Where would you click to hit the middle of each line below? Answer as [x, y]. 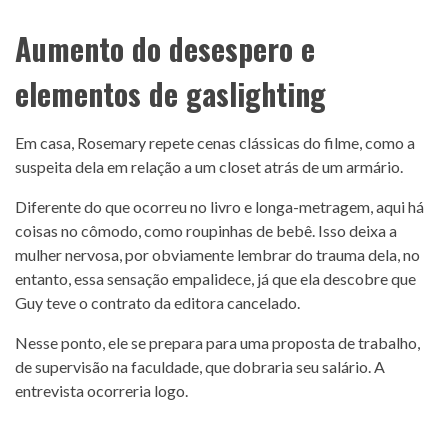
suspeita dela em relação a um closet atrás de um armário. [209, 166]
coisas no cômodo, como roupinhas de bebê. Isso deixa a [206, 230]
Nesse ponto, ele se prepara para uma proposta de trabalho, [217, 342]
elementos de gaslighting [170, 93]
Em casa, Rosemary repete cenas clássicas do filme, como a [215, 142]
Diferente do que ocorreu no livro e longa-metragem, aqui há [219, 206]
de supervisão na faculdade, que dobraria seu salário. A [200, 366]
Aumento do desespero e [165, 48]
